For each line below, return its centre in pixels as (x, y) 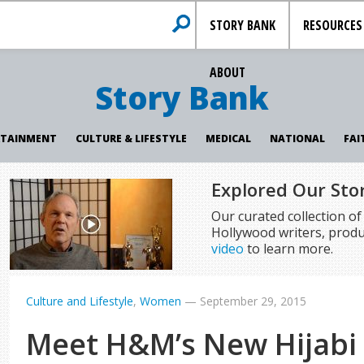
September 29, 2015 (253, 301)
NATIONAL (297, 139)
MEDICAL (228, 139)
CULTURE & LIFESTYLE (131, 139)
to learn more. (288, 249)
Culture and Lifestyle (80, 301)
